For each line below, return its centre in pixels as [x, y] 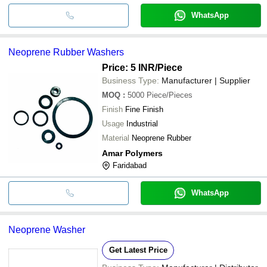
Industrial [142, 123]
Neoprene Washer [47, 229]
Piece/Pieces [170, 95]
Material [116, 138]
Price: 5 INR [128, 67]
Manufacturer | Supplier [206, 80]
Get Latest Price [138, 250]
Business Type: [131, 80]
